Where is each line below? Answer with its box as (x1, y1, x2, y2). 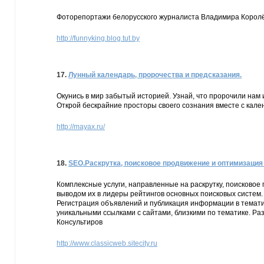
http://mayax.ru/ (57, 123, 105, 131)
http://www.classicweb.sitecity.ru (57, 239, 157, 247)
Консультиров (57, 218, 103, 226)
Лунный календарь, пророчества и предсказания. (68, 71, 242, 79)
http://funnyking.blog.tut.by (57, 34, 140, 42)
